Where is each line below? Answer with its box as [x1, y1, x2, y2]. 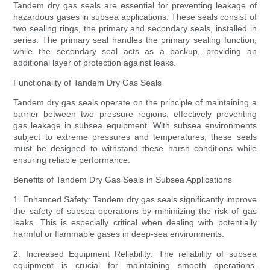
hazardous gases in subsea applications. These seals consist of [13, 12, 257, 22]
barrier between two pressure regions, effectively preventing [13, 109, 257, 119]
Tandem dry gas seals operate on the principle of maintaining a [13, 98, 257, 108]
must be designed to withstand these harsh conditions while [13, 143, 257, 154]
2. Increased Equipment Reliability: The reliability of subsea [13, 249, 257, 259]
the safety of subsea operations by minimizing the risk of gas [13, 206, 257, 216]
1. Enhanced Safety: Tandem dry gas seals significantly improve [13, 195, 257, 205]
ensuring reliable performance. [13, 155, 131, 165]
